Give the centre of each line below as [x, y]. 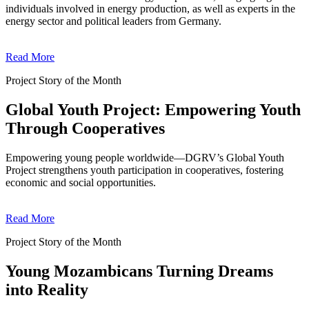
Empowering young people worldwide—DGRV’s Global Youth [145, 157]
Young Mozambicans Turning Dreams [139, 271]
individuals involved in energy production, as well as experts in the [150, 8]
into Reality [47, 289]
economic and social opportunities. [81, 182]
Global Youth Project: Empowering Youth [153, 109]
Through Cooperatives [85, 128]
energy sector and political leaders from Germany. [113, 21]
